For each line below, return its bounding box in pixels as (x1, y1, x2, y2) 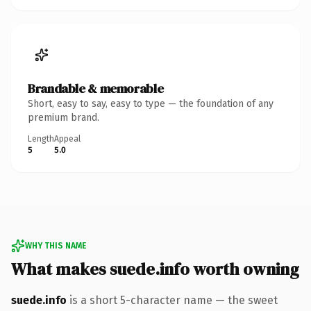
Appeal (54, 133, 81, 144)
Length (28, 133, 54, 144)
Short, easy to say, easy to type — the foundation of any (28, 97, 274, 110)
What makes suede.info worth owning (11, 257, 299, 280)
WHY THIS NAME (25, 240, 86, 251)
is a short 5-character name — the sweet (67, 293, 278, 307)
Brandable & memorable (28, 79, 164, 97)
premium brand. (28, 111, 99, 124)
